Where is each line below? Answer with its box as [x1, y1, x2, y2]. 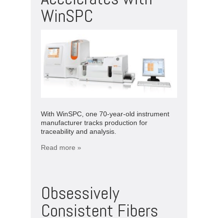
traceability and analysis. [41, 127, 116, 135]
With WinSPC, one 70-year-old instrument [41, 109, 169, 118]
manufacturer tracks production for [41, 118, 147, 127]
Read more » [41, 143, 81, 151]
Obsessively [41, 182, 119, 204]
